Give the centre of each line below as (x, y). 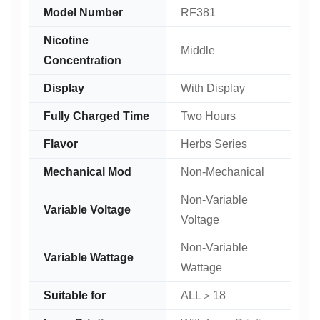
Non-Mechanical (222, 172)
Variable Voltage (87, 210)
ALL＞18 (203, 295)
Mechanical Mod (87, 172)
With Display (213, 88)
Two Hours (208, 116)
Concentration (82, 60)
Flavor (61, 144)
